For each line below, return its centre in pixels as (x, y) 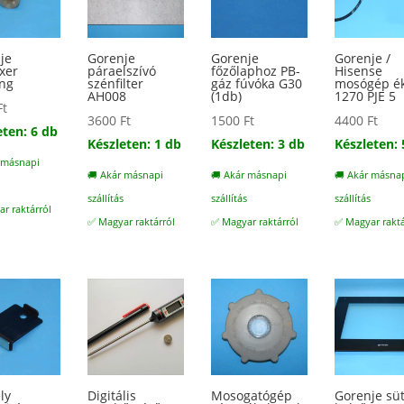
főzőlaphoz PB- (256, 70)
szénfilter (116, 83)
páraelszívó (122, 70)
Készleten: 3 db (258, 143)
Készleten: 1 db (135, 143)
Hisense (359, 70)
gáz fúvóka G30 (257, 83)
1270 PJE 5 (366, 96)
